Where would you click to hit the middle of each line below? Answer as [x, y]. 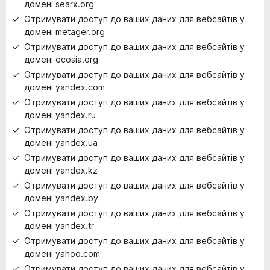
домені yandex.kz [61, 170]
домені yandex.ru [60, 115]
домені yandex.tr [59, 226]
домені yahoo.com [62, 253]
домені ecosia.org [61, 59]
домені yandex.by [61, 198]
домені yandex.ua [61, 143]
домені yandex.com [64, 87]
